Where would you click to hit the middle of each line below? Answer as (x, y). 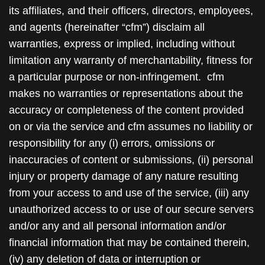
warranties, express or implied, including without (122, 44)
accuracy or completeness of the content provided (126, 110)
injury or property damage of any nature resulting (124, 176)
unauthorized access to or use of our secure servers (131, 209)
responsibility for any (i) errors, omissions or (112, 143)
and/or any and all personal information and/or (117, 226)
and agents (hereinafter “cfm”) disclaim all (107, 27)
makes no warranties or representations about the (126, 93)
